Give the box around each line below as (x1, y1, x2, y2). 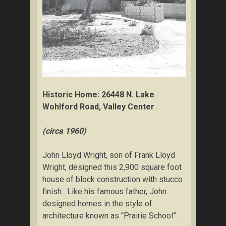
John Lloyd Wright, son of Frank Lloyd (42, 150, 175, 160)
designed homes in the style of (42, 198, 152, 208)
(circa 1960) (42, 126, 86, 136)
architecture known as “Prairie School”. (42, 210, 178, 220)
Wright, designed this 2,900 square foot (42, 162, 182, 172)
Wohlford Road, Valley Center (42, 101, 154, 111)
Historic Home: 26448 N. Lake (42, 89, 154, 99)
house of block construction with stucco (42, 174, 183, 184)
